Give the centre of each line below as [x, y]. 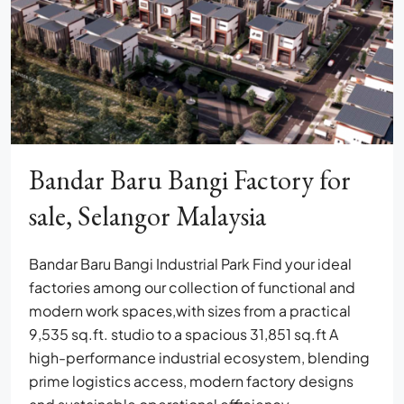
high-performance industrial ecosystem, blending [199, 358]
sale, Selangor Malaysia [147, 216]
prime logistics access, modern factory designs [191, 381]
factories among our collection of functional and [192, 288]
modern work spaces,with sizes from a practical [190, 311]
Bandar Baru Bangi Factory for [190, 180]
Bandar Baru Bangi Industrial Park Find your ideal [190, 264]
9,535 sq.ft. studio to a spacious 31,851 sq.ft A [184, 335]
